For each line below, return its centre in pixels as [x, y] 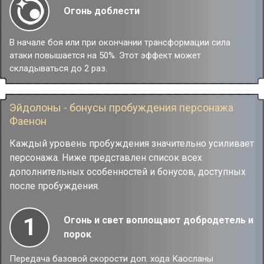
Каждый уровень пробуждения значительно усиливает [132, 143]
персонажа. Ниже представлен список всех [106, 158]
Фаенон [28, 121]
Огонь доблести [102, 11]
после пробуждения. [55, 186]
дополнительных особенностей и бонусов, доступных [128, 172]
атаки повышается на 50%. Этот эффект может [105, 55]
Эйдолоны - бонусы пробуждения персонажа [121, 108]
